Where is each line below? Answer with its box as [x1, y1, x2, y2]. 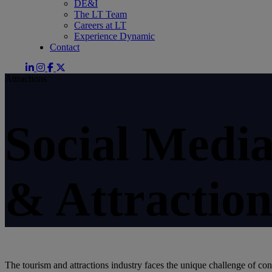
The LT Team [74, 8, 127, 19]
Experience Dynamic [74, 30, 155, 41]
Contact [50, 41, 80, 52]
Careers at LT [74, 19, 127, 30]
